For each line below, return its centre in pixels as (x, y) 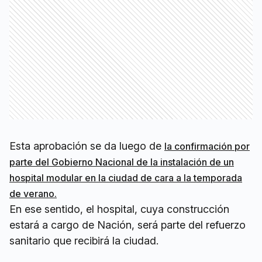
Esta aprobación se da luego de (87, 146)
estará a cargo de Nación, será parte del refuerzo (127, 225)
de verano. (33, 194)
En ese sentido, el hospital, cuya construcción (119, 209)
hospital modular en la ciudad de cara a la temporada (126, 178)
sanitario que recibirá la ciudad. (84, 241)
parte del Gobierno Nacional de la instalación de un (122, 162)
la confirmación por (207, 146)
